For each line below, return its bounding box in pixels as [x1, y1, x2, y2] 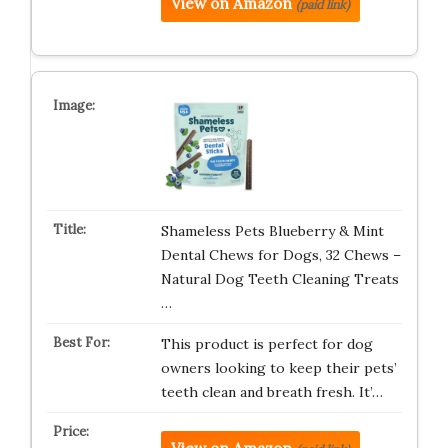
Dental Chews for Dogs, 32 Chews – [160, 246, 401, 264]
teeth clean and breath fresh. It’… [160, 383, 383, 401]
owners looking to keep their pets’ [160, 359, 397, 377]
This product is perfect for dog [160, 335, 373, 353]
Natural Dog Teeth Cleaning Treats [160, 270, 399, 288]
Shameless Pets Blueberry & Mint [160, 222, 384, 240]
